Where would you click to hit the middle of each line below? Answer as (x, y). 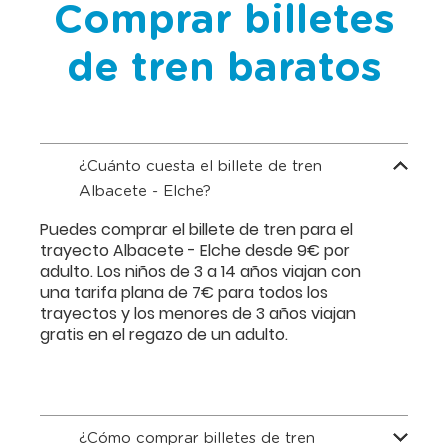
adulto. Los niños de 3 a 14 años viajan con (200, 271)
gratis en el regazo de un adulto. (164, 334)
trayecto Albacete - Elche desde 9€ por (195, 250)
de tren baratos (224, 69)
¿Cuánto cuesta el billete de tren (200, 166)
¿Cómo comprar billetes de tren (197, 438)
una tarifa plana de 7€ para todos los (184, 292)
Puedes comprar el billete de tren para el (196, 229)
